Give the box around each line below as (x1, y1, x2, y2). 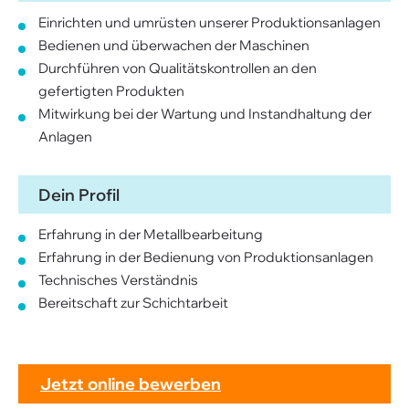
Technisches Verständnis (38, 271, 198, 288)
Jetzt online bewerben (40, 373, 221, 394)
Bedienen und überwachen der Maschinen (38, 37, 309, 54)
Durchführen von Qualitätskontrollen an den (38, 59, 317, 77)
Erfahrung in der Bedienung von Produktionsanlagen (38, 248, 373, 266)
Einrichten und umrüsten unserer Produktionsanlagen (38, 14, 381, 31)
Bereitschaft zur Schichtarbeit (38, 294, 228, 311)
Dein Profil (38, 184, 120, 204)
